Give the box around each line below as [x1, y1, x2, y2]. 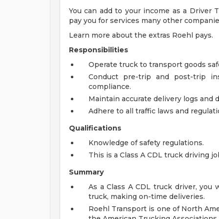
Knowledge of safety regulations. [88, 138, 204, 147]
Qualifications [69, 124, 121, 132]
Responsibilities [69, 45, 128, 54]
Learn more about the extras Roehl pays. [69, 31, 213, 40]
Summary [69, 168, 104, 176]
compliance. [88, 82, 131, 91]
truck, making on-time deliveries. [88, 192, 205, 201]
